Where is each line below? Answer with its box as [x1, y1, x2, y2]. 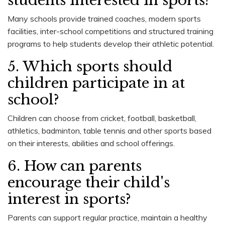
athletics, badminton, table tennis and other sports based [8, 125, 211, 136]
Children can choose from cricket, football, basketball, [8, 113, 196, 123]
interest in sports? [8, 190, 131, 208]
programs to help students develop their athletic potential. [8, 38, 214, 49]
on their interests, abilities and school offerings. [8, 138, 175, 148]
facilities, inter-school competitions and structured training [8, 26, 213, 36]
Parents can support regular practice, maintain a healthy [8, 212, 207, 222]
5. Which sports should [8, 57, 172, 75]
